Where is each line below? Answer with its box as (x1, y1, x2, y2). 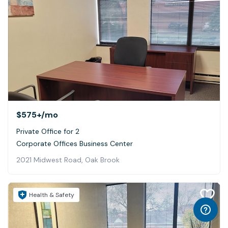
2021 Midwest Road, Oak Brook (16, 155, 120, 165)
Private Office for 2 (16, 127, 79, 136)
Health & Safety (29, 191, 74, 199)
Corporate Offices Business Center (16, 139, 133, 149)
